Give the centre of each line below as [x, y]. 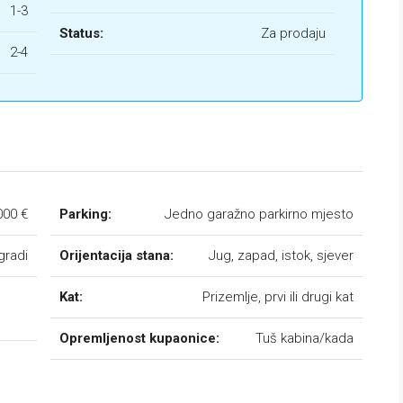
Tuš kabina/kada [304, 338]
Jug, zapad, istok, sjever [281, 255]
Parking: [85, 214]
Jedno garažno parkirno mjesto [259, 214]
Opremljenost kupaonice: [139, 338]
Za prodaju [293, 33]
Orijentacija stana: [116, 255]
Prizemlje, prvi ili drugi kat [278, 297]
